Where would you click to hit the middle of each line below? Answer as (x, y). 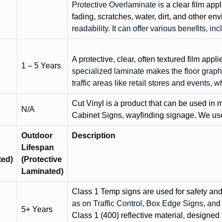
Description (94, 135)
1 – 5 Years (41, 65)
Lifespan (38, 147)
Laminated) (42, 171)
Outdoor (37, 135)
